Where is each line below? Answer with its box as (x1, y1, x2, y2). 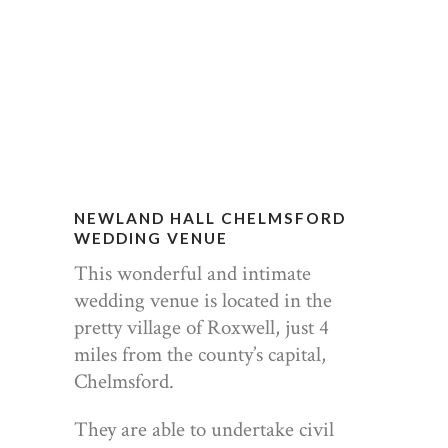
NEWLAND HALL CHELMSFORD (74, 209, 346, 228)
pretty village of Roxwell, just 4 (74, 313, 329, 341)
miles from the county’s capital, (74, 340, 326, 368)
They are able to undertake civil (74, 415, 334, 443)
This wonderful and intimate (74, 259, 311, 287)
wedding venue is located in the (74, 286, 332, 314)
